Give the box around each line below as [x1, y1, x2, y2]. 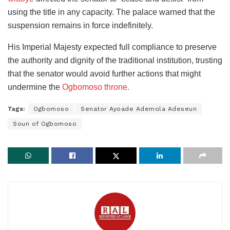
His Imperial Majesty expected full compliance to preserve [8, 43, 217, 52]
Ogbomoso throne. [62, 83, 129, 92]
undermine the [8, 83, 62, 92]
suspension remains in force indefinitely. [8, 21, 153, 30]
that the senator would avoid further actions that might [8, 69, 201, 79]
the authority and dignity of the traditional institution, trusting [8, 56, 222, 65]
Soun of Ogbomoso [13, 120, 76, 128]
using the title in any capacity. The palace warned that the [8, 8, 215, 17]
